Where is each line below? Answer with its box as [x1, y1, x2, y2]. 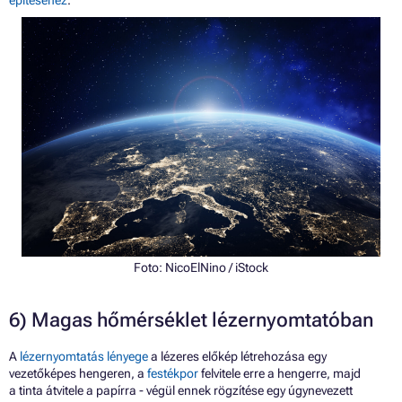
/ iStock [226, 259, 268, 275]
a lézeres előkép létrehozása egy [148, 348, 327, 363]
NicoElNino [165, 259, 226, 275]
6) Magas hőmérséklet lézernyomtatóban [9, 308, 373, 331]
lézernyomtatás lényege [20, 348, 148, 363]
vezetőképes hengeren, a [9, 365, 147, 380]
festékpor [147, 365, 198, 380]
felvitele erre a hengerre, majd [198, 365, 361, 380]
